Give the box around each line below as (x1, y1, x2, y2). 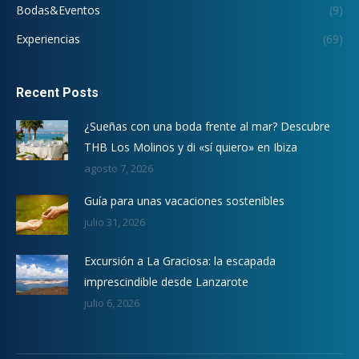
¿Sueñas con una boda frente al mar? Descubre (84, 118, 330, 134)
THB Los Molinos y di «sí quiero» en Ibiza (84, 139, 297, 155)
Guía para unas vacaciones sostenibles (84, 192, 284, 208)
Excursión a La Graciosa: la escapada (84, 252, 276, 268)
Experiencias (16, 30, 80, 46)
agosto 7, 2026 (84, 160, 153, 175)
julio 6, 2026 (84, 295, 139, 310)
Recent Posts (16, 84, 99, 100)
